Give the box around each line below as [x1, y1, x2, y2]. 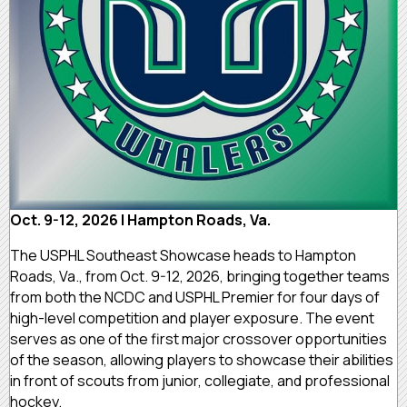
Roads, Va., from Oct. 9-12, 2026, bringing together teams [10, 265, 390, 286]
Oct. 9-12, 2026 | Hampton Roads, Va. [10, 209, 271, 230]
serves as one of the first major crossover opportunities [10, 328, 387, 349]
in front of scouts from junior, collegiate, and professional [10, 370, 390, 391]
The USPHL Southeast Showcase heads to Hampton [10, 244, 356, 265]
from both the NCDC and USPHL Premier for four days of [10, 286, 380, 307]
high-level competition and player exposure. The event [10, 307, 374, 328]
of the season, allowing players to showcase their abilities [10, 349, 393, 370]
